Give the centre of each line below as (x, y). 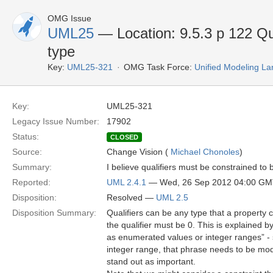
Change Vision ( (139, 152)
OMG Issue (69, 18)
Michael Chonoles (205, 152)
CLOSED (124, 137)
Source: (27, 152)
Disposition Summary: (54, 213)
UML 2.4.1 (126, 182)
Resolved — (131, 197)
